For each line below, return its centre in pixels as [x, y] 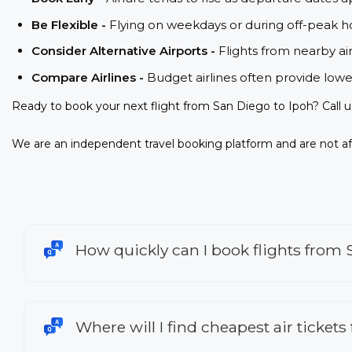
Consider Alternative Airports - [125, 51]
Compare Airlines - [89, 77]
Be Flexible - [70, 24]
